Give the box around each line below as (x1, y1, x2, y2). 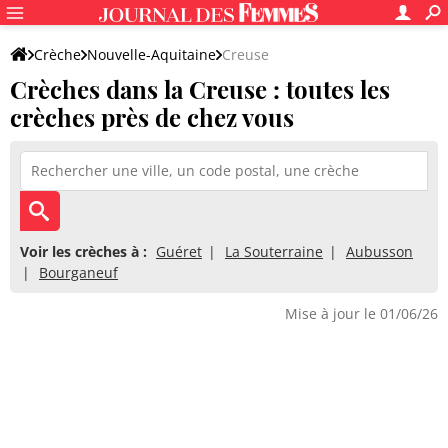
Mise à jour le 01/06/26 (285, 304, 438, 323)
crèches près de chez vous (10, 101, 294, 133)
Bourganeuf (39, 263, 118, 282)
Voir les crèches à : (20, 242, 147, 261)
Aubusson (346, 242, 413, 261)
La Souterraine (225, 242, 323, 261)
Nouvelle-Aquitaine (87, 45, 216, 64)
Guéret (156, 242, 202, 261)
